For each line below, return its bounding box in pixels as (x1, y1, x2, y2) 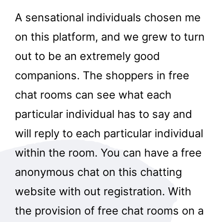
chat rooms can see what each (15, 88, 171, 102)
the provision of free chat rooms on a (15, 204, 204, 218)
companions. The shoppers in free (15, 69, 189, 82)
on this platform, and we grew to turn (15, 30, 205, 44)
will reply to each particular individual (15, 127, 203, 140)
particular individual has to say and (15, 108, 192, 121)
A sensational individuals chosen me (15, 11, 201, 24)
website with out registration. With (15, 185, 191, 198)
